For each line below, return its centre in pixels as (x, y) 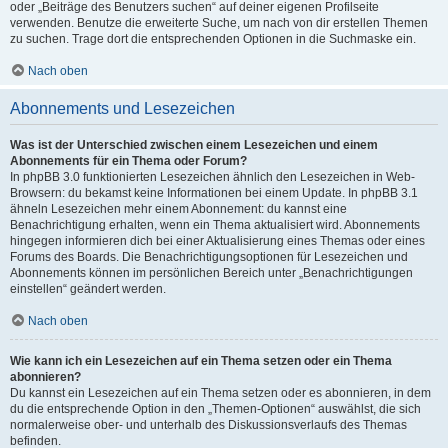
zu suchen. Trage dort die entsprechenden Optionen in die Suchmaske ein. (213, 39)
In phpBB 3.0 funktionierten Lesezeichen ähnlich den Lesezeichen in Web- (212, 177)
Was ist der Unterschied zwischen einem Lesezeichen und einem (194, 145)
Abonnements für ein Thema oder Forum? (128, 161)
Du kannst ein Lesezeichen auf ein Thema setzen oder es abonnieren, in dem (220, 393)
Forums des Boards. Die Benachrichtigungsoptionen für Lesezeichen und (209, 257)
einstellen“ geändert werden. (88, 289)
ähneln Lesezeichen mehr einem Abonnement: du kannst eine (178, 209)
